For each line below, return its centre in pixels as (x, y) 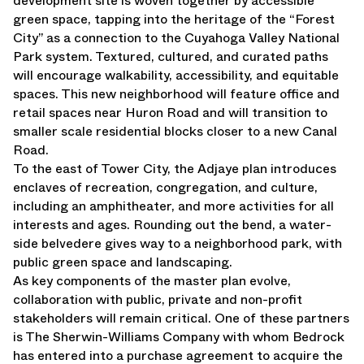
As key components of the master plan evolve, (152, 281)
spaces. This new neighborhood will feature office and (176, 94)
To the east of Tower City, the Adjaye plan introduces (175, 169)
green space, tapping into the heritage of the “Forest (174, 19)
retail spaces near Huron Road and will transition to (170, 113)
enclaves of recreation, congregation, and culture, (165, 187)
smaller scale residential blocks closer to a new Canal (175, 131)
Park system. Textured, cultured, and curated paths (171, 56)
